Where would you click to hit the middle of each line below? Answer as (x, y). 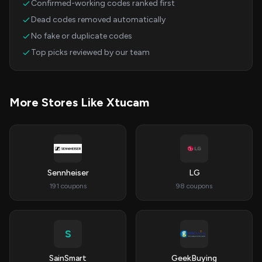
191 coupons (68, 186)
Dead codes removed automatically (98, 20)
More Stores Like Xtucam (79, 102)
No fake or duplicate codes (82, 36)
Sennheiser (68, 173)
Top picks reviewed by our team (90, 52)
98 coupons (194, 186)
